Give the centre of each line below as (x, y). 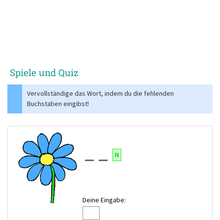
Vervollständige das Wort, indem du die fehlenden (100, 94)
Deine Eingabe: (104, 200)
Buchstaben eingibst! (58, 104)
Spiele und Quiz (44, 73)
